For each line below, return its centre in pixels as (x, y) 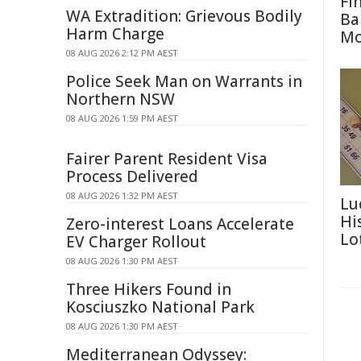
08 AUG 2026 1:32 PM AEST (122, 195)
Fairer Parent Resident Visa (167, 159)
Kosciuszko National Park (160, 307)
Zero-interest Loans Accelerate (180, 224)
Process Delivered (132, 176)
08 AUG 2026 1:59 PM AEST (122, 118)
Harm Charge (115, 34)
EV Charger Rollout (136, 242)
